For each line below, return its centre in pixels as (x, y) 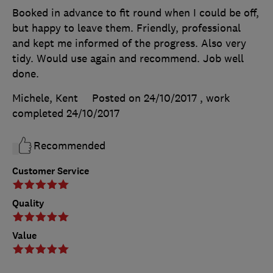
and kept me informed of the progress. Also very (129, 43)
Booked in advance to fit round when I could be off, (136, 12)
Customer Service (51, 171)
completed (39, 113)
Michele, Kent (45, 98)
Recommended (69, 145)
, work (215, 98)
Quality (28, 203)
